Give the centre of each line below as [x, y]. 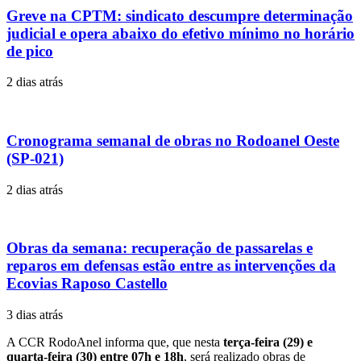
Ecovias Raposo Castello [87, 284]
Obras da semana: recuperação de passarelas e [160, 248]
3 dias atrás [35, 315]
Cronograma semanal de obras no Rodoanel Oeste [173, 140]
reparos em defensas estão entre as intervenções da [171, 266]
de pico [30, 51]
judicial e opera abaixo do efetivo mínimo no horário [180, 33]
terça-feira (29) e [268, 342]
